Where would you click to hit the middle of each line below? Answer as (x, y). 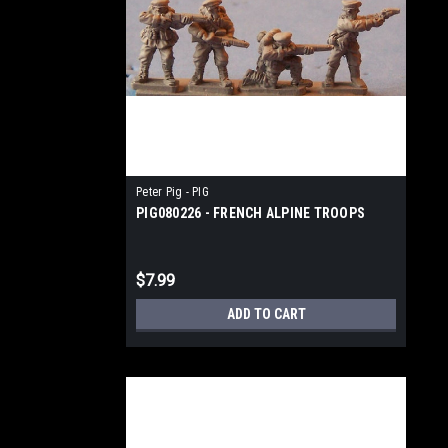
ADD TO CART (266, 314)
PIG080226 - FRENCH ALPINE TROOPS (250, 213)
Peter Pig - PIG (172, 192)
